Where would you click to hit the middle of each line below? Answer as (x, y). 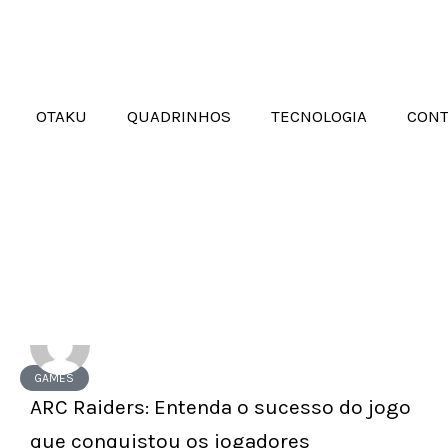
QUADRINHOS (178, 116)
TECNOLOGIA (318, 116)
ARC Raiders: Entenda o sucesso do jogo (220, 407)
